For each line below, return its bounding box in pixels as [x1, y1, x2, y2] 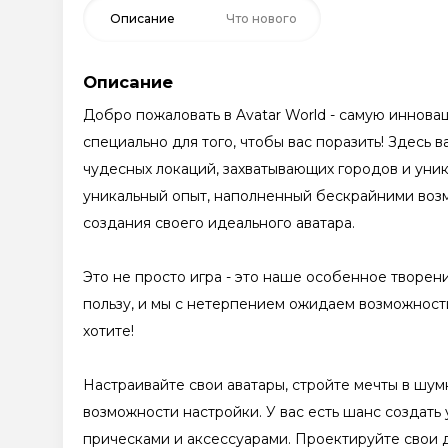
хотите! [83, 321, 134, 340]
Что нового [226, 10, 297, 26]
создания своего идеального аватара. [83, 213, 355, 232]
